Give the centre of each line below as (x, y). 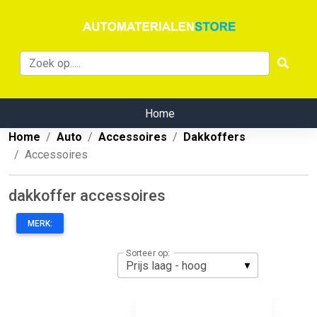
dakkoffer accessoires (87, 196)
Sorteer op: (148, 253)
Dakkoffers (214, 137)
